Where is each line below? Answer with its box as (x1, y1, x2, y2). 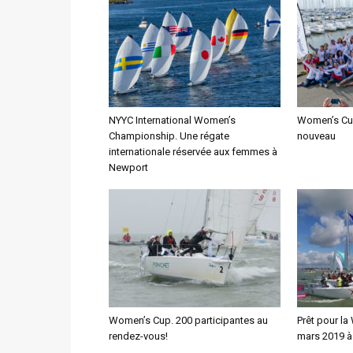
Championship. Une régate (109, 130, 229, 142)
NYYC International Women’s (109, 114, 236, 126)
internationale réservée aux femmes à (109, 146, 277, 158)
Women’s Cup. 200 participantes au (109, 314, 268, 326)
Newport (109, 162, 148, 173)
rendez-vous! (109, 330, 168, 342)
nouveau (297, 130, 336, 142)
